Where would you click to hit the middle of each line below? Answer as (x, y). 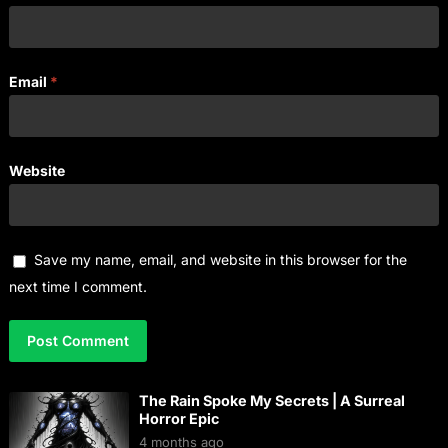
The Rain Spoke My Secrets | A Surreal (271, 401)
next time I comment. (77, 287)
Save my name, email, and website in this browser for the (220, 260)
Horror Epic (178, 419)
